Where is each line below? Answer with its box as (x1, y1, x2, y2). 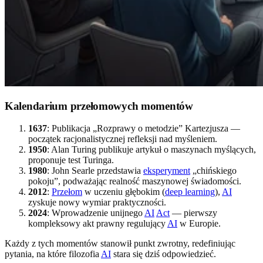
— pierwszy (170, 208, 217, 218)
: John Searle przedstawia (47, 166, 143, 176)
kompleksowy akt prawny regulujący (28, 218, 167, 229)
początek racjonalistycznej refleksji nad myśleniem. (28, 134, 217, 144)
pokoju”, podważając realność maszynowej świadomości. (28, 176, 241, 187)
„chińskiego (190, 166, 237, 176)
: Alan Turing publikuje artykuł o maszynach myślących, (47, 144, 256, 155)
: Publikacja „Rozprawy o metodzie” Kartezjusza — (47, 123, 240, 134)
